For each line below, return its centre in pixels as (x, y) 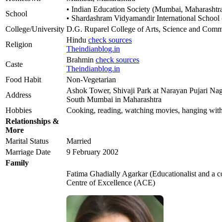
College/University (35, 29)
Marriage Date (28, 152)
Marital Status (27, 141)
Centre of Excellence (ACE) (111, 183)
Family (17, 163)
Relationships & (32, 121)
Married (79, 141)
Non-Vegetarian (91, 80)
